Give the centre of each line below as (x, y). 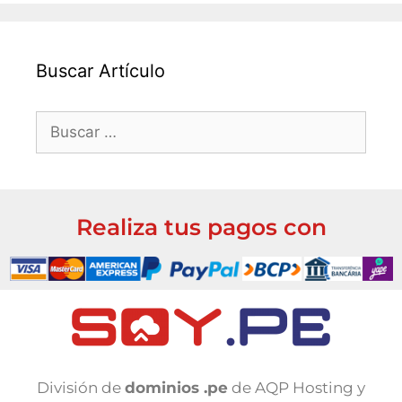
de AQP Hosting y (297, 388)
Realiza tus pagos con (201, 227)
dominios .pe (176, 388)
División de (81, 388)
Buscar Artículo (100, 71)
